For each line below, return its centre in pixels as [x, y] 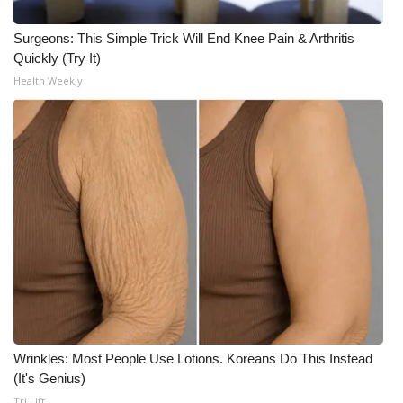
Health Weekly [48, 81]
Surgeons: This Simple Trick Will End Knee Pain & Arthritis [184, 38]
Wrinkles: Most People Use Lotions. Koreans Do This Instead [193, 358]
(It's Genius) [49, 378]
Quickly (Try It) [57, 58]
